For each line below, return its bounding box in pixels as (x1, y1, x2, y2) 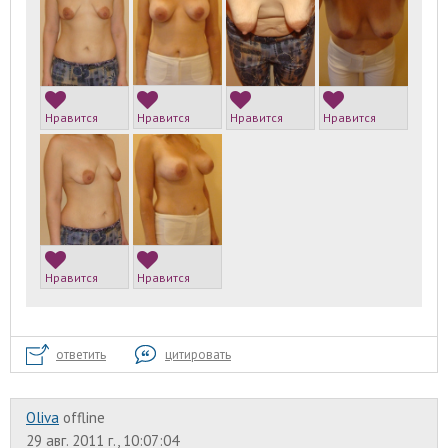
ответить (56, 345, 106, 363)
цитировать (165, 345, 231, 363)
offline (63, 407, 105, 427)
